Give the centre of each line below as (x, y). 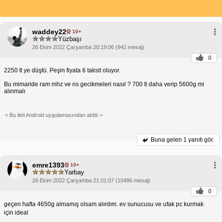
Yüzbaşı (70, 39)
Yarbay (74, 172)
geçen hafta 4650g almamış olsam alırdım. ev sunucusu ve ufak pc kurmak (104, 204)
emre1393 (48, 165)
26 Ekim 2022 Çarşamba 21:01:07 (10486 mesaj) (91, 180)
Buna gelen (167, 139)
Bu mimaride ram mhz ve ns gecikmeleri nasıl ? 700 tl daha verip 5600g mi (104, 84)
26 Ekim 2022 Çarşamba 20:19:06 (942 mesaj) (88, 47)
